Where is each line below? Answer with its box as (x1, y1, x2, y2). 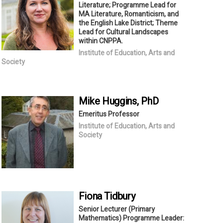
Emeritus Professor (78, 109, 139, 119)
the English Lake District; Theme (78, 17, 178, 28)
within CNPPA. (78, 35, 123, 46)
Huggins (102, 94, 137, 109)
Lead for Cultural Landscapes (78, 26, 168, 37)
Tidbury (104, 189, 135, 204)
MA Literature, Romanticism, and (78, 8, 179, 19)
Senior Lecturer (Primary (78, 204, 155, 215)
